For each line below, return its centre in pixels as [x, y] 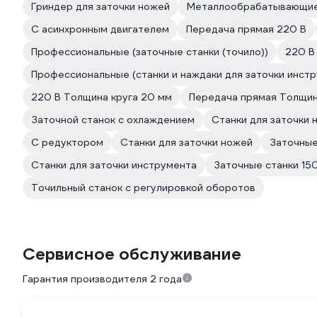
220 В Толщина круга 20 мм [102, 97]
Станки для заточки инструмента [114, 165]
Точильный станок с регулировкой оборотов [143, 188]
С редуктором [67, 142]
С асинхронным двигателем [100, 29]
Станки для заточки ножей [186, 142]
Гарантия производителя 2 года [102, 279]
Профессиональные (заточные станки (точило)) [150, 52]
